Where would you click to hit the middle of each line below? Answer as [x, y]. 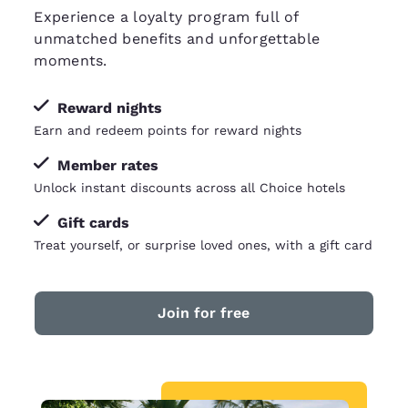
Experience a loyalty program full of [166, 17]
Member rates [108, 166]
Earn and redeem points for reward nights [168, 131]
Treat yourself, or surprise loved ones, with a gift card [204, 245]
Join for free [204, 313]
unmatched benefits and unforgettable [177, 39]
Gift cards [94, 223]
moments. [71, 61]
